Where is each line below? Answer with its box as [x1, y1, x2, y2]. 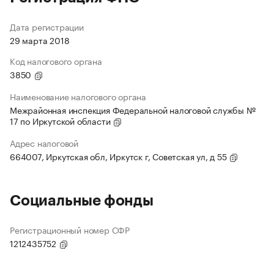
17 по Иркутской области [10, 114, 113, 128]
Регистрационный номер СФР [10, 223, 130, 237]
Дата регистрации [10, 20, 84, 34]
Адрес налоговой [10, 136, 78, 150]
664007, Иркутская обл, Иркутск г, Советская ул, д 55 [10, 149, 229, 163]
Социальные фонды [10, 193, 154, 209]
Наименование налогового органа [10, 89, 146, 103]
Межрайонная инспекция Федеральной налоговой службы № [10, 103, 256, 117]
